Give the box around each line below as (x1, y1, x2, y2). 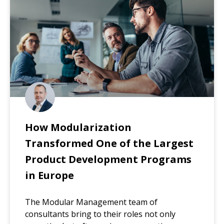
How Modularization (25, 120, 131, 134)
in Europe (25, 168, 74, 182)
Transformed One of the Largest (25, 136, 193, 150)
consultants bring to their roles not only (25, 208, 175, 220)
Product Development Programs (25, 152, 191, 166)
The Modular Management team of (25, 196, 157, 208)
